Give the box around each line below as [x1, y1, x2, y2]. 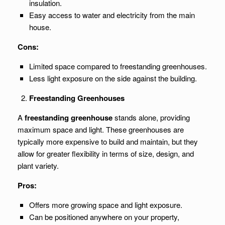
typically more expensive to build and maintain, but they [18, 136, 198, 147]
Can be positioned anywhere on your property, [29, 211, 179, 222]
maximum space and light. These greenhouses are [18, 124, 184, 135]
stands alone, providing [113, 112, 190, 123]
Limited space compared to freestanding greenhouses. [29, 61, 207, 71]
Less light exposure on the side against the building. [29, 73, 197, 83]
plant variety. [18, 160, 59, 171]
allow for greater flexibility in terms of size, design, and [18, 148, 194, 159]
